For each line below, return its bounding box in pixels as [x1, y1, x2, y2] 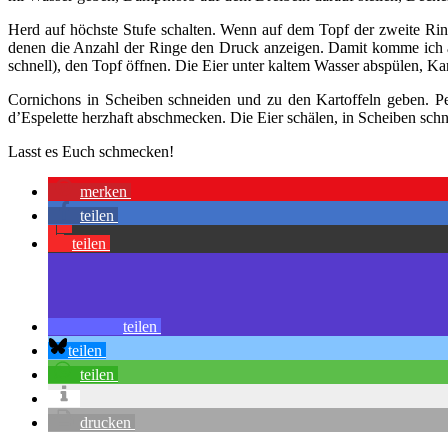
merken [80, 182, 127, 200]
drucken [80, 413, 131, 431]
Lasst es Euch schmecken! [8, 142, 174, 160]
